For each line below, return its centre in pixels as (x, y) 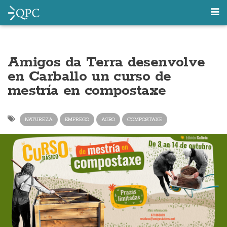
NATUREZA (39, 119)
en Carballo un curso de (89, 77)
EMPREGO (77, 119)
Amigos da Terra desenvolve (106, 62)
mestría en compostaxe (87, 91)
